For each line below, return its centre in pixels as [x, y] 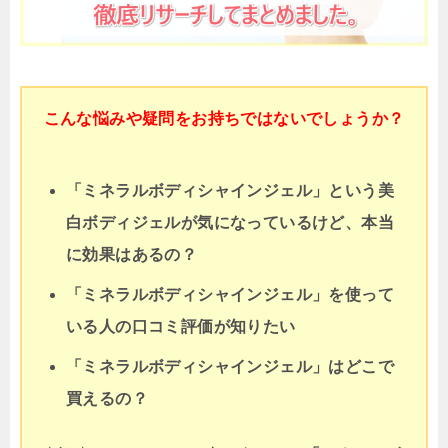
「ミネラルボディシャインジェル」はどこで [230, 367]
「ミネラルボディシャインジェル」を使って [230, 295]
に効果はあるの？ [132, 255]
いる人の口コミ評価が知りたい [181, 327]
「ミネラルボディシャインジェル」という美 [230, 191]
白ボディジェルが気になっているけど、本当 [230, 223]
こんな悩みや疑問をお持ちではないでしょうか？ [224, 119]
